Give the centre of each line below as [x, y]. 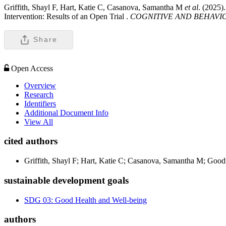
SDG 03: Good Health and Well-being [86, 200]
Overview [40, 85]
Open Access [32, 68]
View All [39, 122]
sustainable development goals [66, 180]
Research [39, 94]
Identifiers [40, 103]
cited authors [31, 141]
